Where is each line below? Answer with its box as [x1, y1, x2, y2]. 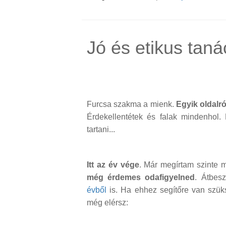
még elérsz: [87, 198, 128, 207]
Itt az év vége [87, 160, 139, 169]
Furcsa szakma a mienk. [87, 100, 176, 109]
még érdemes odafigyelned [87, 173, 195, 182]
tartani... [87, 125, 115, 134]
